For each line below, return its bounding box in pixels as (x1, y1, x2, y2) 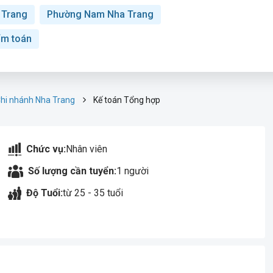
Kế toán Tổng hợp (93, 95, 160, 105)
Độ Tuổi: (26, 187, 63, 199)
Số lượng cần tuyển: (28, 165, 117, 177)
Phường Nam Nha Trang (47, 9, 154, 20)
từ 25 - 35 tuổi (63, 187, 124, 199)
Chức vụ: (26, 143, 66, 155)
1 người (116, 165, 149, 177)
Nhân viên (66, 143, 108, 155)
